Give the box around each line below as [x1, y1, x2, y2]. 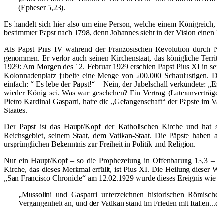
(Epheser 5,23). [18, 3, 65, 12]
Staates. [4, 106, 27, 114]
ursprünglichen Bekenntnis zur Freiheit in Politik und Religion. [4, 139, 196, 148]
